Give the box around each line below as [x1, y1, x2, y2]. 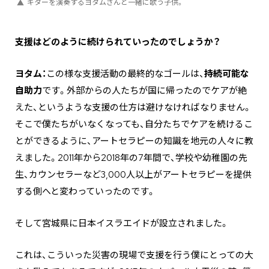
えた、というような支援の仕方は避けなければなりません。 [15, 101, 252, 113]
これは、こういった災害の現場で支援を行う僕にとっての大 [15, 249, 253, 261]
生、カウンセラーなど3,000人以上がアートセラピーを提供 [15, 168, 252, 181]
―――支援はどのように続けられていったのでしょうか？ [15, 35, 220, 48]
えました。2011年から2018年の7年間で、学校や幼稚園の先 [15, 151, 247, 164]
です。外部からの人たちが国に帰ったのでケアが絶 [42, 84, 247, 97]
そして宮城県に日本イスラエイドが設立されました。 [15, 217, 229, 229]
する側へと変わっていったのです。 [15, 185, 156, 198]
